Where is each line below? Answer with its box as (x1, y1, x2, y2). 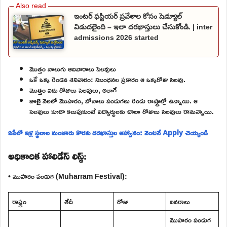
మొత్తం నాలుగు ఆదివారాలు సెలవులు (29, 61, 116, 75)
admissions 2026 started (74, 33, 159, 42)
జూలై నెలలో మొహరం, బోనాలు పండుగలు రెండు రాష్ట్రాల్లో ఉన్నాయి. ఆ (29, 93, 198, 107)
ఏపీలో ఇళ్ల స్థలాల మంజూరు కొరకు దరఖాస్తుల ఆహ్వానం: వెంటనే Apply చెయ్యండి (8, 125, 208, 139)
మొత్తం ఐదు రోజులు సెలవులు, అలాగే (29, 83, 117, 97)
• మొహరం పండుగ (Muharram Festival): (8, 169, 127, 183)
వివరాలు (170, 194, 190, 208)
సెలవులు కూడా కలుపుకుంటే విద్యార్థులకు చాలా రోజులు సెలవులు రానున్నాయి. (29, 104, 214, 118)
